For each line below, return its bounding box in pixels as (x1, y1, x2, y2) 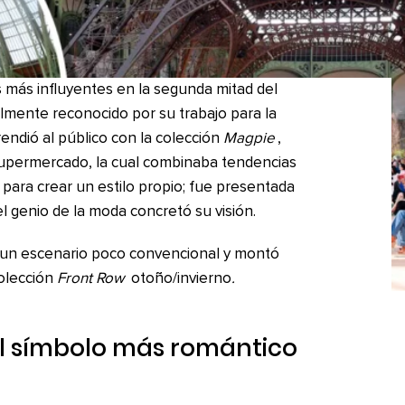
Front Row (57, 271, 127, 287)
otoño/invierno (130, 271, 231, 287)
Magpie (222, 131, 275, 147)
